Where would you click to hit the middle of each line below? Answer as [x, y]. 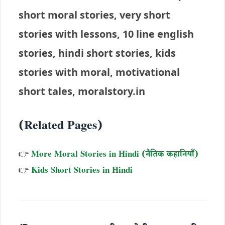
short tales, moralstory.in [82, 91]
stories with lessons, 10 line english [106, 34]
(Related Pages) [61, 127]
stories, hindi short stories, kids [97, 53]
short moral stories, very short [94, 15]
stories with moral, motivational [99, 72]
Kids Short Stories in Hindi [82, 172]
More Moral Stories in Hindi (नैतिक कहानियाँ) [115, 155]
